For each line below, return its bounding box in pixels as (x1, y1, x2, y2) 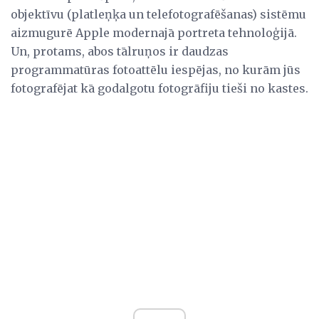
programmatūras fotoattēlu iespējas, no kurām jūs (11, 62, 300, 77)
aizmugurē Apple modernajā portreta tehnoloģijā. (11, 25, 297, 40)
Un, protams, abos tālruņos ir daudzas (11, 43, 229, 58)
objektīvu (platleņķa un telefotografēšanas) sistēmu (11, 6, 306, 21)
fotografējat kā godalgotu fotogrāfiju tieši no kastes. (11, 80, 308, 95)
